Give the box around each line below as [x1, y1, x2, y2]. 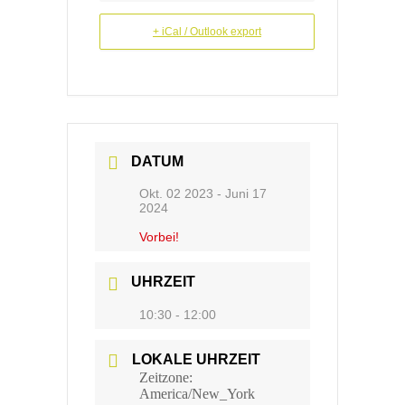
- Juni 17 [213, 186, 267, 202]
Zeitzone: [139, 369, 193, 385]
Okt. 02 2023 [139, 186, 213, 202]
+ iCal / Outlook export [153, 25, 261, 38]
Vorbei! [139, 230, 179, 245]
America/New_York [139, 385, 255, 401]
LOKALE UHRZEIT [132, 351, 260, 367]
